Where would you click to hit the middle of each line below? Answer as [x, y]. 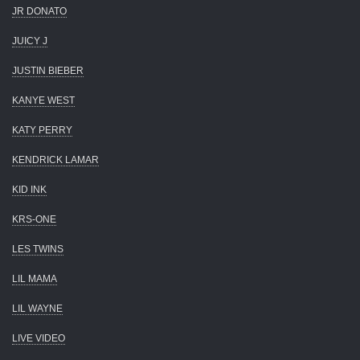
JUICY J [30, 41]
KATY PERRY [42, 130]
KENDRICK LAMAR [55, 160]
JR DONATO [39, 11]
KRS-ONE [34, 219]
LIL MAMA [35, 278]
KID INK [29, 189]
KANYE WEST [43, 100]
